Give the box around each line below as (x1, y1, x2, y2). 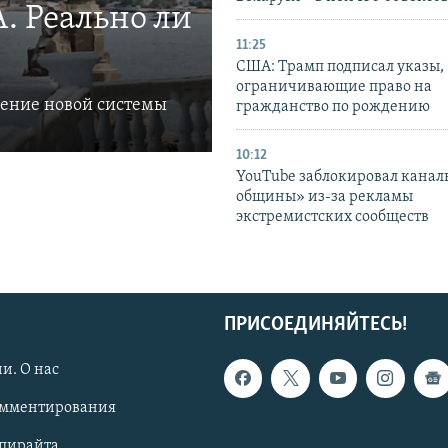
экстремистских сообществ (236, 209, 429, 226)
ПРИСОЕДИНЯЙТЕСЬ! (224, 315, 407, 336)
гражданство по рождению (236, 99, 430, 116)
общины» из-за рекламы (236, 189, 413, 206)
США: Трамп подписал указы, (236, 59, 444, 76)
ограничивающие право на (236, 79, 432, 96)
